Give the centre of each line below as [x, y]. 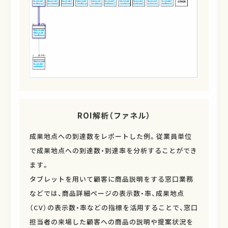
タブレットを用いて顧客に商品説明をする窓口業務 [111, 179]
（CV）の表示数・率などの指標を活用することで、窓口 [113, 208]
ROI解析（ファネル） [114, 116]
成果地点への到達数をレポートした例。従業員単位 [110, 136]
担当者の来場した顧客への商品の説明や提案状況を [111, 222]
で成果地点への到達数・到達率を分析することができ [113, 151]
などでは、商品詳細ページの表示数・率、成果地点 [107, 193]
